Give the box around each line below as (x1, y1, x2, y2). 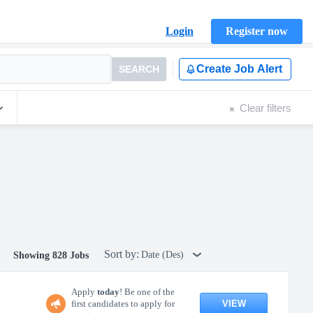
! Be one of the (119, 286, 175, 297)
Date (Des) (141, 249, 187, 260)
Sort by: (104, 248, 139, 260)
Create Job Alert (196, 63, 282, 75)
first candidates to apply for (71, 298, 175, 309)
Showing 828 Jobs (13, 250, 89, 261)
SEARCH (119, 64, 159, 75)
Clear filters (240, 101, 291, 114)
